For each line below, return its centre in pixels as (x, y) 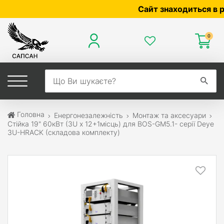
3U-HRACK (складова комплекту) (64, 132)
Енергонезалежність (88, 115)
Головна (30, 114)
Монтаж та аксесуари (169, 115)
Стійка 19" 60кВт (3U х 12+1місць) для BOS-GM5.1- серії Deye (111, 123)
